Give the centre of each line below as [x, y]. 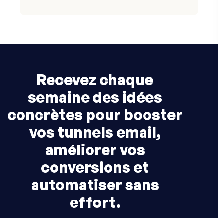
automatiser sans [95, 185]
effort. [95, 202]
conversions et [95, 167]
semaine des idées [95, 97]
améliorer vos [95, 150]
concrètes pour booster [95, 115]
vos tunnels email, [95, 132]
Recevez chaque [95, 80]
